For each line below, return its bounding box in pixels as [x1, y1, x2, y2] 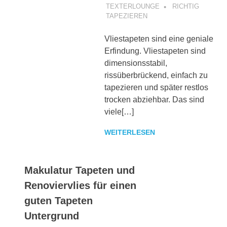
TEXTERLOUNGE [105, 2, 160, 10]
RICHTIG [172, 2, 199, 10]
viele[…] [104, 107, 134, 116]
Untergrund [24, 210, 79, 221]
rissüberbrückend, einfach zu [104, 70, 208, 80]
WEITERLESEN [104, 128, 155, 136]
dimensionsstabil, [104, 58, 167, 67]
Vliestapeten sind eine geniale [104, 34, 213, 43]
